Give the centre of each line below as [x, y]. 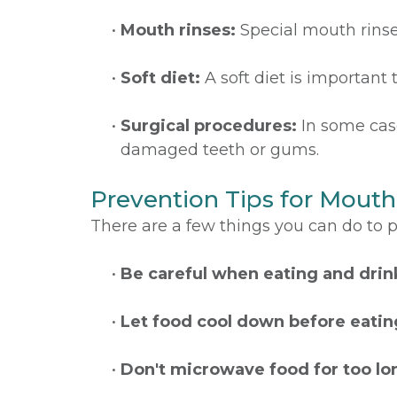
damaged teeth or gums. [220, 150]
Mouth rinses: [178, 30]
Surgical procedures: [209, 126]
